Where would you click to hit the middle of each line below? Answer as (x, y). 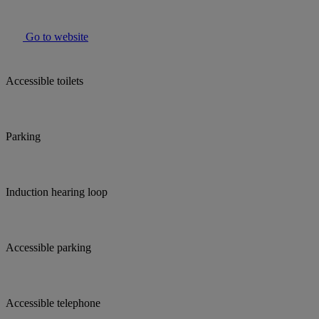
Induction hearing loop (57, 192)
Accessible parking (48, 248)
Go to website (56, 37)
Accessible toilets (45, 81)
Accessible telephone (53, 303)
